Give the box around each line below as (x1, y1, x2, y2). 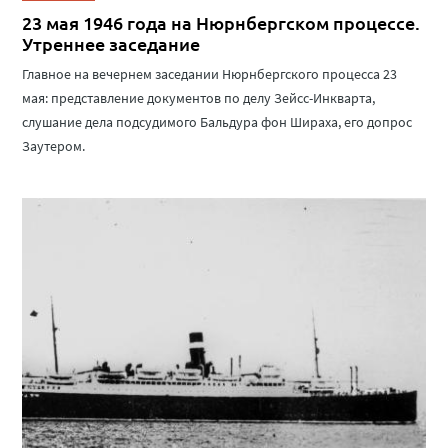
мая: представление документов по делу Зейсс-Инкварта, (22, 88, 376, 107)
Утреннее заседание (22, 31, 201, 55)
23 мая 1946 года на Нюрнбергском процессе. (22, 10, 421, 34)
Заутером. (22, 136, 86, 155)
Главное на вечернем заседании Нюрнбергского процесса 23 (22, 64, 398, 83)
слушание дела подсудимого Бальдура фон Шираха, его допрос (22, 112, 413, 131)
